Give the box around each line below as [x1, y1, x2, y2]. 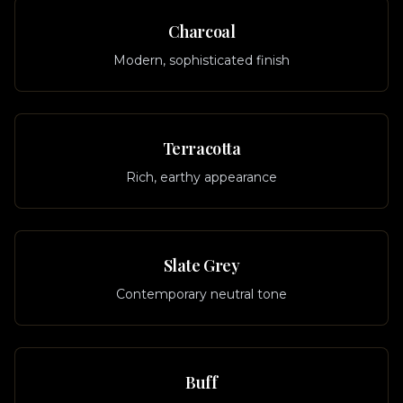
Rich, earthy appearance [126, 169, 277, 185]
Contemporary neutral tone [116, 286, 287, 302]
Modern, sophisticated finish [113, 52, 290, 68]
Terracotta [162, 138, 241, 159]
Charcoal [167, 21, 236, 42]
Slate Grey [163, 255, 240, 276]
